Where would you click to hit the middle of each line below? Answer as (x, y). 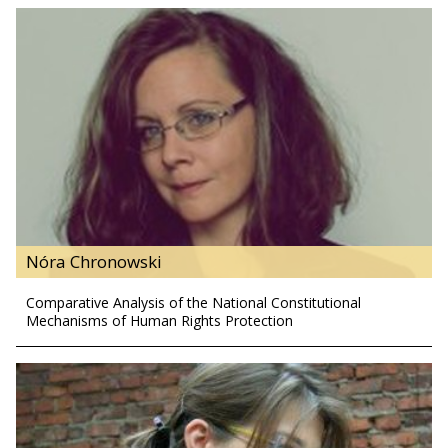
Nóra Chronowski (94, 262)
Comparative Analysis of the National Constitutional (193, 303)
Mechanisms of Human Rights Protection (159, 321)
